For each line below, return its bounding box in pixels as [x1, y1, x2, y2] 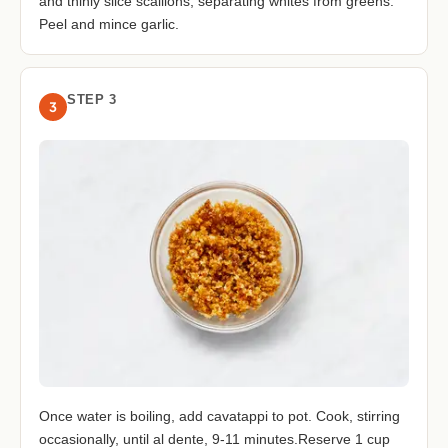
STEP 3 [67, 91, 116, 107]
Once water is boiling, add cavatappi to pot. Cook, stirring [39, 408, 400, 424]
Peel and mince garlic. [39, 15, 179, 32]
